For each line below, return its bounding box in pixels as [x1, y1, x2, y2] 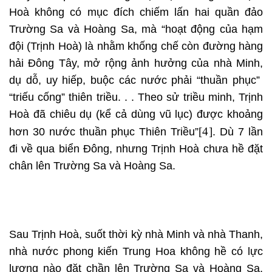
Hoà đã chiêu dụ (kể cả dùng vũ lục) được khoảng [9, 108, 263, 121]
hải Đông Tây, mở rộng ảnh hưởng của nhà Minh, [9, 57, 263, 70]
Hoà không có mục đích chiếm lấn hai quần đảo [9, 6, 263, 19]
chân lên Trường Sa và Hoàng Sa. [9, 160, 175, 172]
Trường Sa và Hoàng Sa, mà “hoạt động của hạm [9, 23, 263, 36]
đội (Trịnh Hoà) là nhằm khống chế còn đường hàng [9, 40, 263, 53]
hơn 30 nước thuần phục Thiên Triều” [9, 126, 199, 138]
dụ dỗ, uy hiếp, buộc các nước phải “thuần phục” [9, 74, 263, 87]
